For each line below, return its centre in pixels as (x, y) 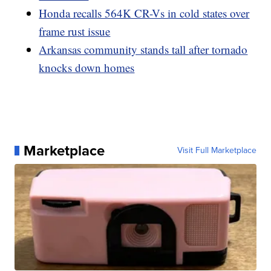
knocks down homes (87, 68)
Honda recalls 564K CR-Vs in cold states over (144, 13)
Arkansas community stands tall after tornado (143, 50)
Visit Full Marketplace (217, 151)
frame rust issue (75, 31)
